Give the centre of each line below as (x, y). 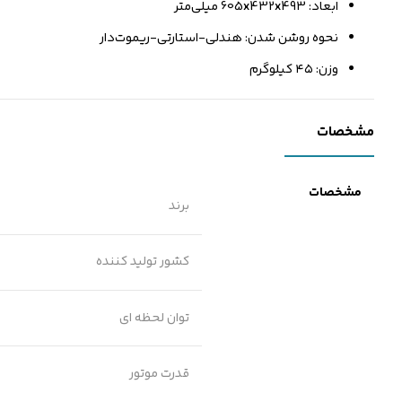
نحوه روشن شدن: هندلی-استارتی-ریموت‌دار (219, 38)
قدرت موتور (159, 373)
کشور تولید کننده (142, 262)
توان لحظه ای (154, 318)
